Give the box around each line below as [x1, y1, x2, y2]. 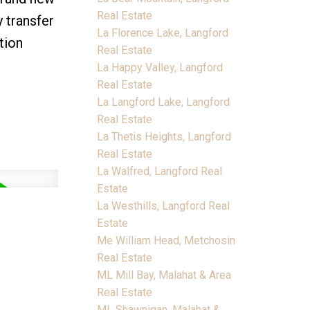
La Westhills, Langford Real [97, 199, 230, 212]
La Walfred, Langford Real [97, 164, 223, 178]
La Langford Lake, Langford [97, 95, 230, 109]
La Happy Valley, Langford [97, 60, 224, 74]
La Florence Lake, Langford [97, 26, 229, 39]
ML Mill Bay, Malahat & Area [97, 268, 232, 282]
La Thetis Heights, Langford [97, 129, 232, 143]
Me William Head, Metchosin [97, 233, 236, 247]
